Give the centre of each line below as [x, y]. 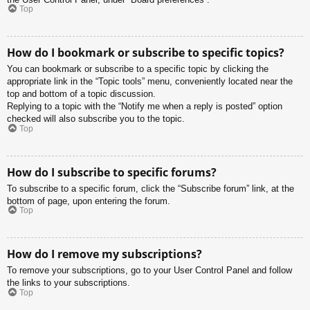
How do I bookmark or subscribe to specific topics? [146, 53]
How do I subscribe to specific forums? [112, 172]
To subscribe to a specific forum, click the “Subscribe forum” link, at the [151, 188]
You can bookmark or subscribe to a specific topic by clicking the [138, 69]
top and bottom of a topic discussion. [81, 94]
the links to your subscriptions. [69, 283]
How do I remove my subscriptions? [104, 254]
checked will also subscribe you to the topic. [96, 119]
